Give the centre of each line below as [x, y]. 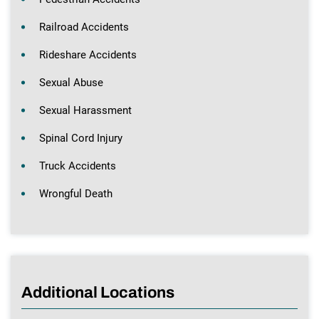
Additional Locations [98, 292]
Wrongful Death [76, 193]
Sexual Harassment [85, 110]
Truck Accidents [78, 166]
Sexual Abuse [71, 82]
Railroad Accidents [84, 27]
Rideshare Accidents [88, 54]
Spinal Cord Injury [81, 138]
